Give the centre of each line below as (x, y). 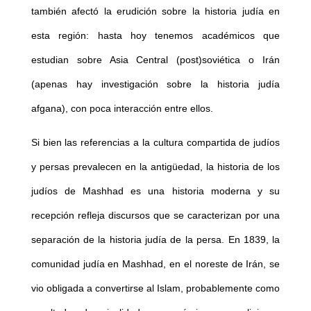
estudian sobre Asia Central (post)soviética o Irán (155, 59)
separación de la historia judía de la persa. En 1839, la (155, 239)
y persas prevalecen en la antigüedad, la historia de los (155, 166)
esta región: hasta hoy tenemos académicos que (155, 35)
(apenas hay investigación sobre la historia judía (155, 84)
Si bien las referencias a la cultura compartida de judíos (155, 142)
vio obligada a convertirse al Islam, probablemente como (155, 288)
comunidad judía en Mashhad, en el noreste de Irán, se (155, 263)
